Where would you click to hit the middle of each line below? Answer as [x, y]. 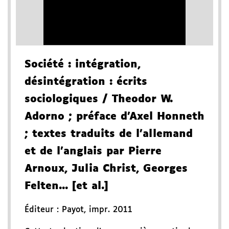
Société [44, 65]
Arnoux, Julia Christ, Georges [106, 169]
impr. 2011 [111, 210]
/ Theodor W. [135, 99]
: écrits [126, 82]
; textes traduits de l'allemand [109, 134]
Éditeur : [43, 210]
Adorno [44, 117]
